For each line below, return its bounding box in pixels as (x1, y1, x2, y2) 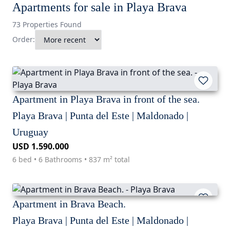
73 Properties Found (12, 19, 82, 29)
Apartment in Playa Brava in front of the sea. (12, 93, 200, 105)
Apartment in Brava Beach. (12, 198, 126, 209)
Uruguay (12, 126, 48, 138)
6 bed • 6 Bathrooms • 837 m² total (12, 154, 130, 164)
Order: (12, 34, 35, 45)
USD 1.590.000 (12, 140, 69, 152)
